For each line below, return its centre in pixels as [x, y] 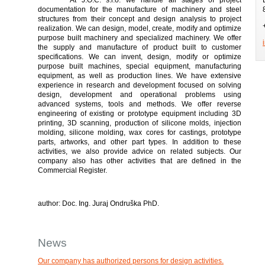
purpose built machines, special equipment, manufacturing [140, 66]
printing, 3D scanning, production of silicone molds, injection [140, 123]
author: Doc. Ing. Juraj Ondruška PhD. [98, 203]
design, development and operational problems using [140, 94]
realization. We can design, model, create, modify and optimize [140, 28]
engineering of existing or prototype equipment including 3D [140, 113]
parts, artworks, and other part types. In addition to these [140, 142]
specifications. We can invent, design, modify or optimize [140, 56]
